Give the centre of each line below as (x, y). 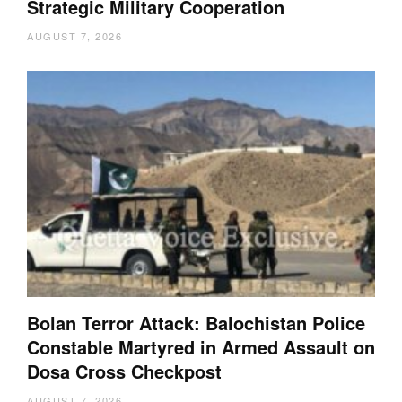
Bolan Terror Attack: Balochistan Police (196, 323)
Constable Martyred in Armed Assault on (201, 347)
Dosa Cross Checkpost (124, 371)
